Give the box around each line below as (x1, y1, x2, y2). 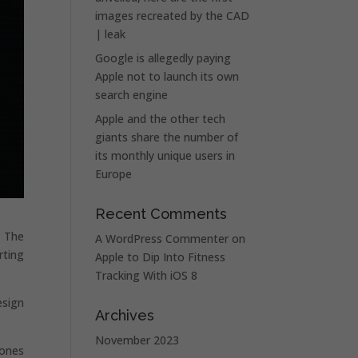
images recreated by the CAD (95, 8, 250, 23)
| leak (95, 26, 126, 42)
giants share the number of (95, 129, 239, 145)
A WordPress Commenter (95, 231, 229, 246)
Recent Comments (95, 205, 228, 222)
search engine (95, 87, 169, 102)
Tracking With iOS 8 (95, 268, 198, 283)
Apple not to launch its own (95, 69, 240, 84)
